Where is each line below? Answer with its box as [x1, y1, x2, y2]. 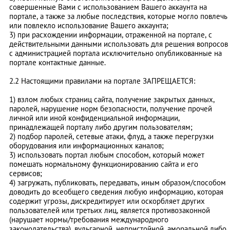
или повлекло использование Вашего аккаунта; [9, 21, 168, 30]
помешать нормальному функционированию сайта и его [9, 159, 198, 169]
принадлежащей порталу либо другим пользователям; [9, 122, 193, 132]
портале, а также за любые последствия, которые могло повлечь [9, 11, 227, 21]
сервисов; [9, 168, 42, 178]
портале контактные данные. [9, 57, 106, 67]
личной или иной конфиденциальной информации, [9, 113, 180, 123]
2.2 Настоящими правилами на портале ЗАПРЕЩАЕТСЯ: [9, 76, 195, 86]
